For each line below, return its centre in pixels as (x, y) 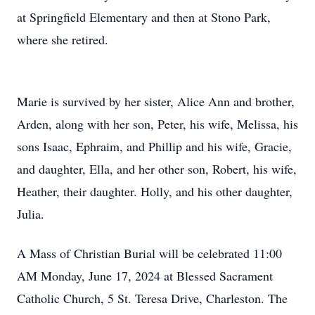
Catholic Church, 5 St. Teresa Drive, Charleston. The (152, 298)
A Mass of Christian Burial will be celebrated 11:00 (149, 253)
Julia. (31, 214)
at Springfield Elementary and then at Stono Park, (144, 17)
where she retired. (63, 39)
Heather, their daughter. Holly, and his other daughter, (155, 191)
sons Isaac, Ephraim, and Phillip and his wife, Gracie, (154, 146)
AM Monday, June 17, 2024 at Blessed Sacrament (145, 276)
